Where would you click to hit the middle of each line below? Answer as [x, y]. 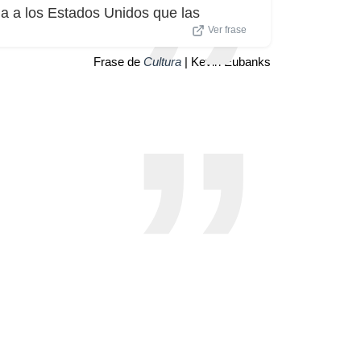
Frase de [118, 61]
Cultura [162, 61]
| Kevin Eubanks [226, 61]
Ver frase [227, 29]
